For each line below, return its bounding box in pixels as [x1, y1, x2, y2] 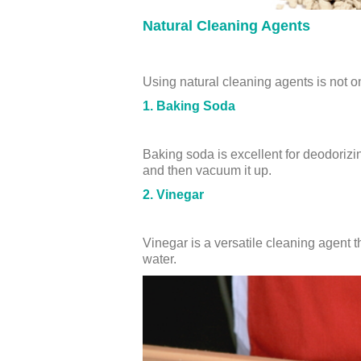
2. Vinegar [143, 188, 204, 201]
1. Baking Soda [143, 99, 235, 113]
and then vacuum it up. [143, 164, 272, 177]
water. [143, 252, 176, 266]
